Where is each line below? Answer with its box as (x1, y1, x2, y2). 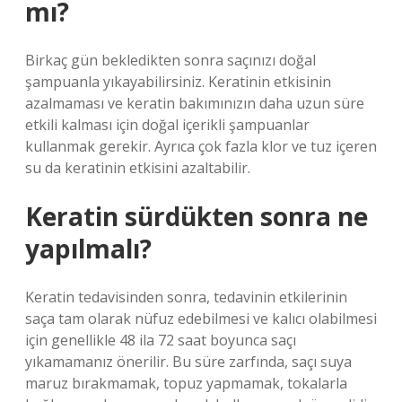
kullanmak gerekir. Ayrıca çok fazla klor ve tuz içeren (25, 136, 377, 156)
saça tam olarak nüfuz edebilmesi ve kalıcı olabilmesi (25, 309, 377, 328)
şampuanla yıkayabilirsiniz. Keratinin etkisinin (25, 72, 331, 92)
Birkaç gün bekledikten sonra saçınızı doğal (25, 50, 316, 70)
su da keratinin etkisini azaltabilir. (25, 158, 250, 178)
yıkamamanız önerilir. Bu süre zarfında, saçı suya (25, 352, 352, 371)
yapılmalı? (25, 232, 152, 266)
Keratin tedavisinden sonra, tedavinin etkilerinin (25, 287, 347, 307)
